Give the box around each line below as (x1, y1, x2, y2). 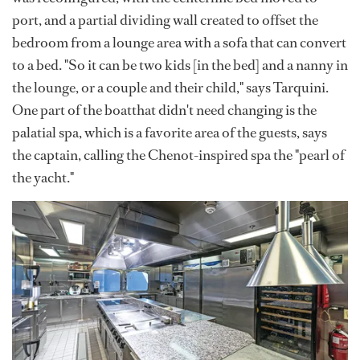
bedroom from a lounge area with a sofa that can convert (12, 32, 346, 52)
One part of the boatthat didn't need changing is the (12, 100, 317, 120)
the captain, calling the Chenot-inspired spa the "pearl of (12, 145, 345, 165)
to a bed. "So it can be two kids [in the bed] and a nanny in (12, 55, 348, 75)
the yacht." (12, 167, 74, 187)
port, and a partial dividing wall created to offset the (12, 10, 318, 30)
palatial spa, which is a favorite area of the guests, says (12, 122, 327, 142)
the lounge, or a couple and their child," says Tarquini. (12, 77, 329, 97)
